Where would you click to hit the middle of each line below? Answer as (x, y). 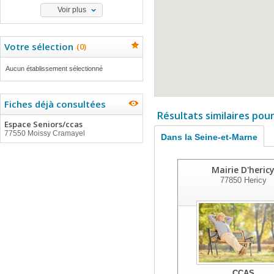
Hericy (254, 180)
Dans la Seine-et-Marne (209, 137)
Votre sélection (39, 46)
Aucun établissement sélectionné (54, 68)
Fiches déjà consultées (55, 104)
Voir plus (72, 10)
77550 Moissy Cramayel (45, 133)
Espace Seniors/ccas (43, 124)
